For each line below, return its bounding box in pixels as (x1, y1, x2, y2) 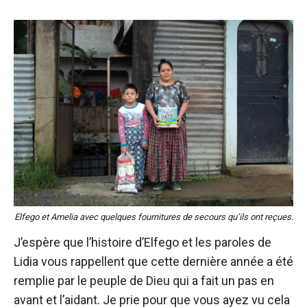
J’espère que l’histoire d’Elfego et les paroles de (14, 235, 271, 249)
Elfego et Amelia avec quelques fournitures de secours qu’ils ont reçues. (14, 212, 293, 222)
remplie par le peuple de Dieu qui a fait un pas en (14, 273, 274, 288)
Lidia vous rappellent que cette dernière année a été (14, 254, 293, 269)
